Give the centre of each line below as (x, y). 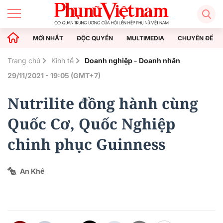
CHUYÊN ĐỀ (195, 38)
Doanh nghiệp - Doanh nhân (132, 60)
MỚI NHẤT (48, 38)
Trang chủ (24, 60)
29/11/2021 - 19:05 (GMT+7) (54, 75)
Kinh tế (62, 60)
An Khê (32, 171)
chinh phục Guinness (86, 144)
